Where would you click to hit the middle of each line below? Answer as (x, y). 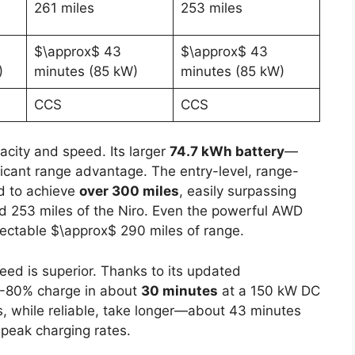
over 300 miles (129, 191)
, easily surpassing (238, 191)
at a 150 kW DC (269, 290)
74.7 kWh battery (227, 152)
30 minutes (179, 290)
